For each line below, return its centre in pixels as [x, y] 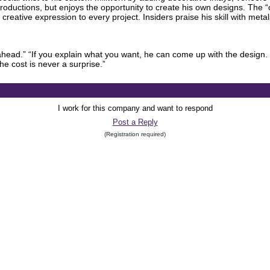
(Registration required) [135, 134]
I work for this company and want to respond [135, 108]
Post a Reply [135, 122]
